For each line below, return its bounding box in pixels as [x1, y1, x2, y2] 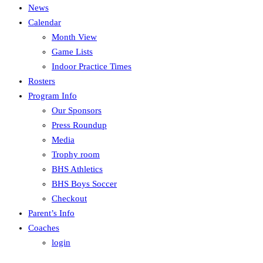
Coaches [28, 222, 59, 232]
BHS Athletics [52, 164, 103, 174]
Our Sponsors [52, 105, 102, 115]
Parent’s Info [28, 208, 75, 218]
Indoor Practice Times [52, 61, 131, 71]
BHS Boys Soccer [52, 178, 117, 188]
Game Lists [52, 46, 93, 56]
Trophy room [52, 149, 100, 159]
